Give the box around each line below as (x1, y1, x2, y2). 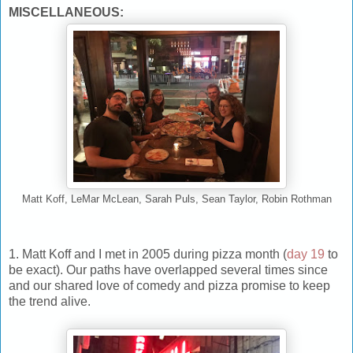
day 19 (287, 247, 325, 262)
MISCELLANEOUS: (9, 6, 124, 20)
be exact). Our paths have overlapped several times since (9, 263, 328, 277)
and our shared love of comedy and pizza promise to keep (9, 279, 330, 293)
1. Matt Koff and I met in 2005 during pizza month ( (9, 247, 287, 262)
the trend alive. (9, 295, 91, 309)
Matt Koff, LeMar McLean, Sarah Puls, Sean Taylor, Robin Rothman (21, 194, 332, 206)
